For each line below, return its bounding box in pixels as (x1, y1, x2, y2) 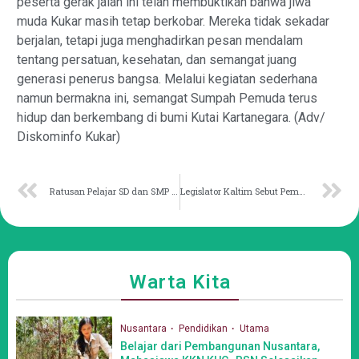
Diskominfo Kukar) (17, 128, 120, 144)
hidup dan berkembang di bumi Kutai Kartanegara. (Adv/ (17, 109, 325, 125)
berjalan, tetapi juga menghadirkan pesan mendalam (17, 32, 303, 48)
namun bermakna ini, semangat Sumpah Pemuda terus (17, 90, 317, 106)
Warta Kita (128, 270, 231, 293)
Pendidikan (179, 323, 230, 335)
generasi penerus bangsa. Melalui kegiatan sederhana (17, 71, 317, 87)
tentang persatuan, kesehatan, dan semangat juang (17, 51, 296, 67)
